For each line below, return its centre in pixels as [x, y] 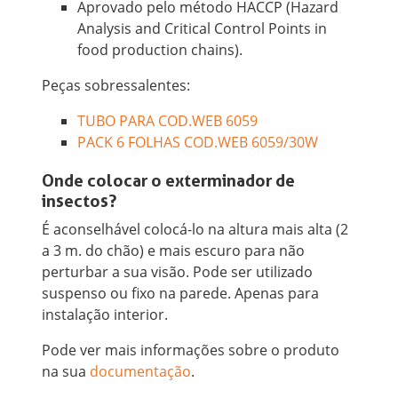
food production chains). [160, 50]
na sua [66, 372]
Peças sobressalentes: [116, 86]
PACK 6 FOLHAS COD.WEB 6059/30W [198, 143]
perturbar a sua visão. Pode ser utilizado [178, 272]
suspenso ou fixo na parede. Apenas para [181, 294]
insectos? [80, 202]
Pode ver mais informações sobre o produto [191, 350]
